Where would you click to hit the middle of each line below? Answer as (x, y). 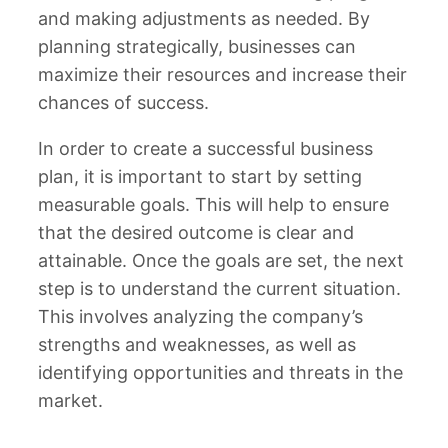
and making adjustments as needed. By (204, 19)
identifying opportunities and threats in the (220, 373)
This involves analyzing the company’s (200, 317)
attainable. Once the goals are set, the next (221, 261)
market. (70, 401)
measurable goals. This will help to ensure (213, 205)
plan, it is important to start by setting (200, 177)
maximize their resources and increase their (222, 75)
